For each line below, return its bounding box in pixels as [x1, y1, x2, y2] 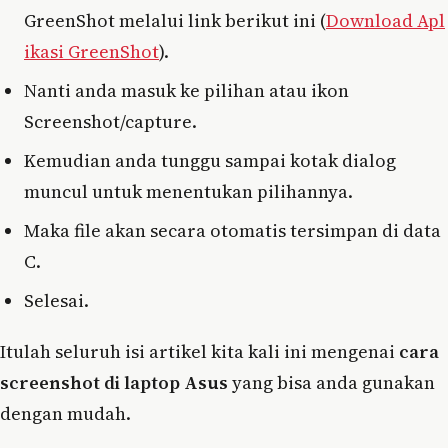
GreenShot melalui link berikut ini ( [24, 7, 326, 33]
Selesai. [24, 287, 89, 313]
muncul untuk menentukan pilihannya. [24, 178, 353, 204]
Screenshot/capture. [24, 108, 197, 134]
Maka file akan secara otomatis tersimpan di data [24, 217, 441, 243]
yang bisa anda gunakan [228, 369, 435, 395]
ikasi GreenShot [24, 38, 159, 64]
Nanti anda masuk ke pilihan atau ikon [24, 77, 349, 103]
